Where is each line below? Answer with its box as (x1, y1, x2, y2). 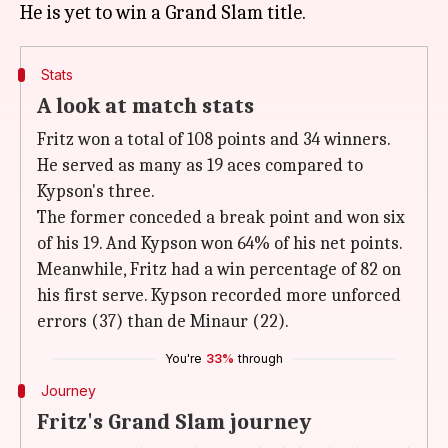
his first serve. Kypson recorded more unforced (37, 285, 401, 306)
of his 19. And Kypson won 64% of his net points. (37, 233, 403, 254)
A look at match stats (37, 93, 254, 119)
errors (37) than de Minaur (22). (37, 311, 289, 332)
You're (165, 351, 202, 366)
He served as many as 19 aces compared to (37, 155, 363, 176)
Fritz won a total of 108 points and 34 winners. (37, 129, 390, 150)
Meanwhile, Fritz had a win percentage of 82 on (37, 259, 401, 280)
